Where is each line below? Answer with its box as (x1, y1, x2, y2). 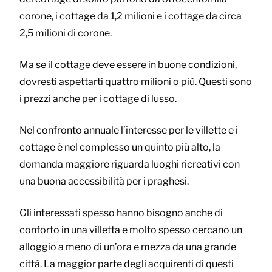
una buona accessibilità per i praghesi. (19, 175, 189, 187)
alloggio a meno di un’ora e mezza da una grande (19, 240, 236, 253)
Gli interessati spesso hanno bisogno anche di (19, 206, 223, 219)
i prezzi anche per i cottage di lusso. (19, 92, 177, 104)
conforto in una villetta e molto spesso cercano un (19, 223, 242, 236)
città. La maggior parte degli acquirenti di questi (19, 257, 234, 270)
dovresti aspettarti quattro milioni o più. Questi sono (19, 75, 252, 87)
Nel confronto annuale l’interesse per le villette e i (19, 124, 238, 136)
